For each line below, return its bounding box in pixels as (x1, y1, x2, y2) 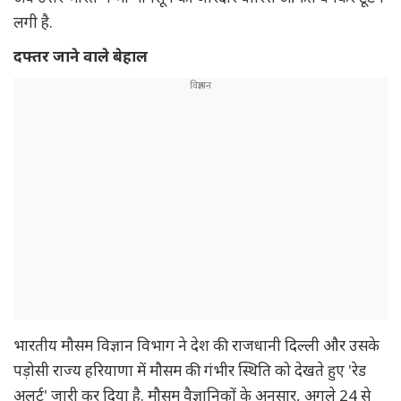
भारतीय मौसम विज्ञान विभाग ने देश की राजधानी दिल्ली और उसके (13, 335, 380, 355)
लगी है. (13, 12, 53, 32)
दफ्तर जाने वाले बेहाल (13, 46, 148, 66)
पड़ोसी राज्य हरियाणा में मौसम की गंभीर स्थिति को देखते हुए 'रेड (13, 360, 366, 380)
